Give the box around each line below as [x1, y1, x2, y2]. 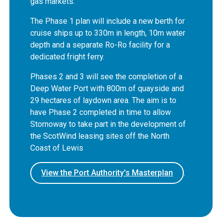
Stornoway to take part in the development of [30, 119, 186, 129]
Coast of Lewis [30, 143, 92, 153]
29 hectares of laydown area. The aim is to [30, 96, 177, 106]
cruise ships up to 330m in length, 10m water [30, 28, 186, 38]
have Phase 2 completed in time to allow [30, 108, 171, 117]
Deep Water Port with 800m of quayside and [30, 84, 184, 94]
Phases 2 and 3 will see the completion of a [30, 72, 183, 82]
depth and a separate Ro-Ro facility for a [30, 40, 170, 50]
